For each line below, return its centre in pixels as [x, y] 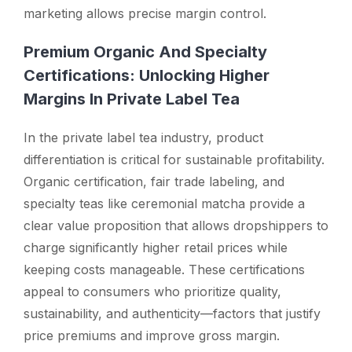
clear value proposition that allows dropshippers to [176, 225]
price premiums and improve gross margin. [152, 335]
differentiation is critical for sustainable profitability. [174, 159]
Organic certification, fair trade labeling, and [154, 181]
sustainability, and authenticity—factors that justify [172, 313]
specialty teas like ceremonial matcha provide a [164, 203]
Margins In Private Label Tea [132, 99]
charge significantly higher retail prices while [156, 247]
